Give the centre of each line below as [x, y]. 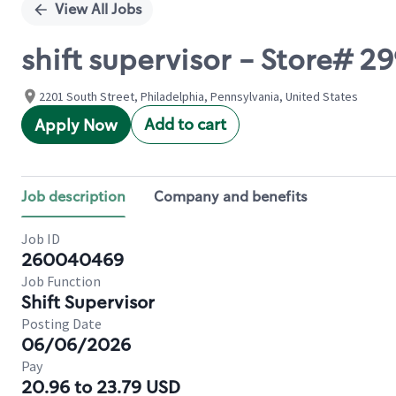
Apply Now [76, 126]
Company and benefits [231, 197]
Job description [73, 197]
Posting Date [61, 324]
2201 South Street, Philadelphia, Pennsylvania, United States [198, 96]
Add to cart [185, 125]
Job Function [61, 281]
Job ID [41, 239]
